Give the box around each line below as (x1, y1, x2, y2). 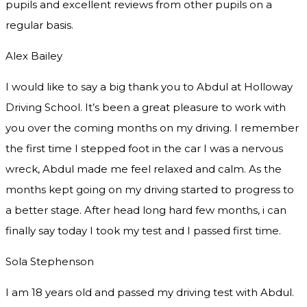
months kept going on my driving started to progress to (5, 182, 294, 196)
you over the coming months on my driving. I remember (5, 121, 299, 134)
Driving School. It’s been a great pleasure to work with (5, 100, 286, 114)
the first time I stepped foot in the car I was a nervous (5, 141, 283, 155)
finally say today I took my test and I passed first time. (5, 223, 281, 237)
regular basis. (5, 18, 73, 32)
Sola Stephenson (5, 254, 94, 268)
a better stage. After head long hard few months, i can (5, 203, 286, 217)
